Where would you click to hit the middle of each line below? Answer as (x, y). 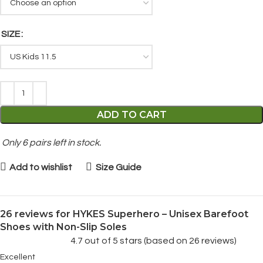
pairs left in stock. (64, 143)
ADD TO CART (131, 115)
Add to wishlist (41, 167)
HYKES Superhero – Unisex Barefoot (161, 214)
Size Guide (118, 167)
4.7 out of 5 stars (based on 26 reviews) (154, 241)
